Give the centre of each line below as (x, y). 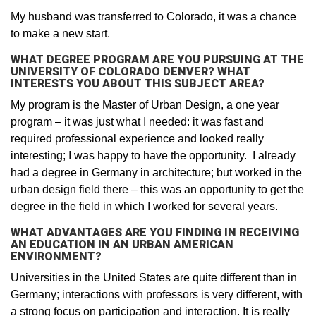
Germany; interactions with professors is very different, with (157, 294)
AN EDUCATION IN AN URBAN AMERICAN (122, 244)
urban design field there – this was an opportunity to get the (157, 189)
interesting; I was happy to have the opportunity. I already (153, 155)
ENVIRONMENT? (56, 256)
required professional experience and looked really (137, 138)
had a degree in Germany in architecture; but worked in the (156, 172)
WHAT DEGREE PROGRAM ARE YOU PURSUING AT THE (157, 59)
